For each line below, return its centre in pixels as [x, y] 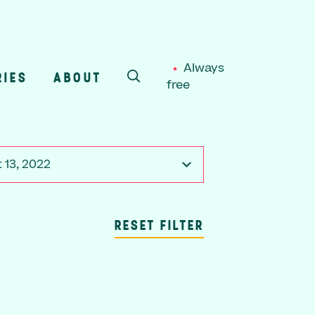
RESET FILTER [159, 224]
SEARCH [162, 86]
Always [204, 68]
